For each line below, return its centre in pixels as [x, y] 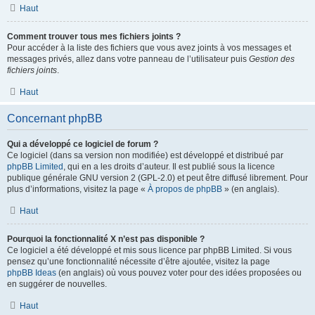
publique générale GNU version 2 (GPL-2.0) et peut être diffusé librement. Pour [157, 178]
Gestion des [272, 59]
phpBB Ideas [32, 273]
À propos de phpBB [185, 189]
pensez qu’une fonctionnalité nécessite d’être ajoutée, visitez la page [139, 262]
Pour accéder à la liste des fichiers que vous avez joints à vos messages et [149, 48]
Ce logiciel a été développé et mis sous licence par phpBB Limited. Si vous [149, 250]
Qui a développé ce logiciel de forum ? [83, 144]
